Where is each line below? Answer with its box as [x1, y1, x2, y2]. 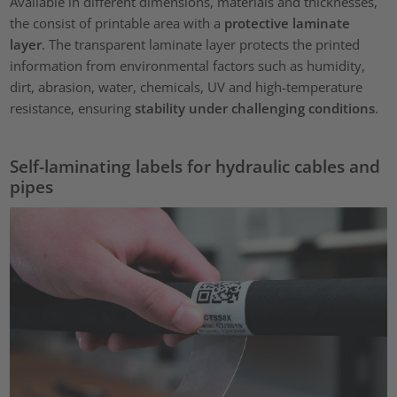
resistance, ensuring [10, 99, 136, 118]
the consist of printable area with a [10, 14, 225, 33]
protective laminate [224, 14, 351, 33]
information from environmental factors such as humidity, [10, 57, 366, 75]
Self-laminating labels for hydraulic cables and [10, 154, 381, 177]
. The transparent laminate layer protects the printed [42, 35, 361, 54]
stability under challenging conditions [135, 99, 376, 118]
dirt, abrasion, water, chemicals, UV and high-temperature [10, 78, 363, 97]
